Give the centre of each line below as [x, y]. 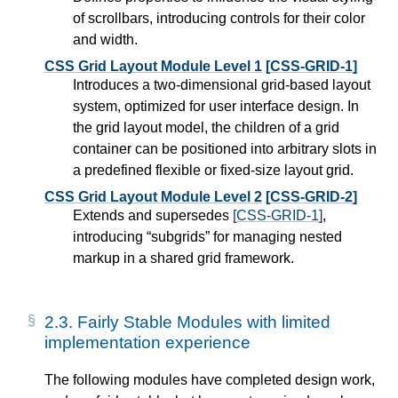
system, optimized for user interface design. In [216, 106]
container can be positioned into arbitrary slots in [225, 149]
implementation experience [147, 342]
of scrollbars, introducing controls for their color [219, 18]
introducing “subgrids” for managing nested [207, 237]
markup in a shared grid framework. [183, 258]
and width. [105, 40]
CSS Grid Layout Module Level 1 [153, 66]
